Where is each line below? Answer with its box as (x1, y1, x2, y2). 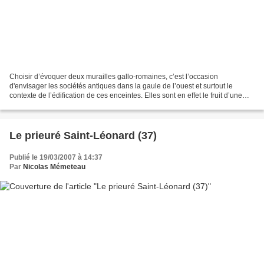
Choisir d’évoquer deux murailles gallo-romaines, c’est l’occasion (9, 72, 218, 81)
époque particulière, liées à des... (9, 101, 115, 110)
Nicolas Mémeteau (23, 163, 85, 171)
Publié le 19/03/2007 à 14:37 (9, 153, 103, 162)
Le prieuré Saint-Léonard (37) (9, 130, 157, 142)
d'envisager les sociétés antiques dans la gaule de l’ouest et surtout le (9, 82, 233, 91)
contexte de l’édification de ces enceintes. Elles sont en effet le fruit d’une (9, 91, 242, 100)
